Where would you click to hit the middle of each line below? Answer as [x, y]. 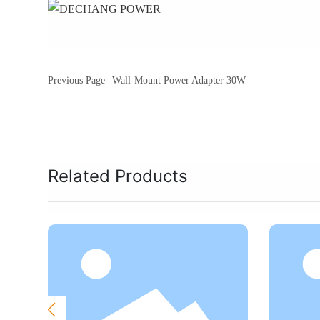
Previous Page [77, 80]
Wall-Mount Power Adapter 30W [179, 80]
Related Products [118, 176]
